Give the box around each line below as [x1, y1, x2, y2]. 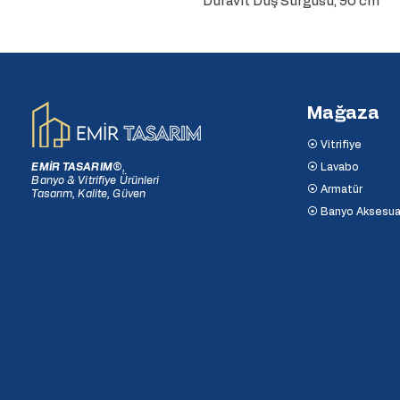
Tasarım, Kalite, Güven [31, 188, 146, 200]
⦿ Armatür [307, 184, 363, 196]
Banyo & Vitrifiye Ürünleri [31, 175, 160, 187]
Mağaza [307, 104, 380, 123]
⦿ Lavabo [307, 162, 360, 173]
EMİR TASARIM [31, 162, 112, 173]
